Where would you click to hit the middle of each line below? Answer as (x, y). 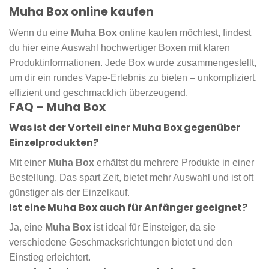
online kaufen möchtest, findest (184, 32)
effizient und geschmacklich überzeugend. (98, 92)
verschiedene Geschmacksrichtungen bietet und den (121, 243)
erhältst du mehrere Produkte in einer (174, 163)
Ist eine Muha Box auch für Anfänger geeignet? (128, 208)
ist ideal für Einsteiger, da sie (153, 228)
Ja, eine (27, 228)
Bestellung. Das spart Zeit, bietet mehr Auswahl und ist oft (131, 178)
